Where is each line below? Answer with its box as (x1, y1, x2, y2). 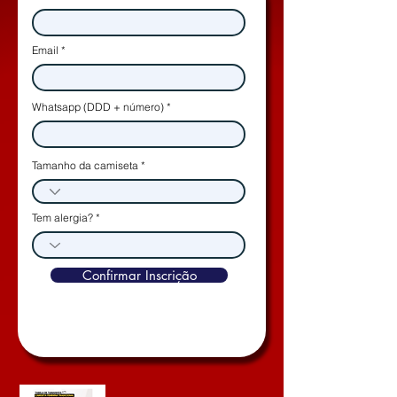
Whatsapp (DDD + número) (32, 100, 164, 113)
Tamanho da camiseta (32, 159, 138, 172)
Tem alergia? (32, 211, 93, 224)
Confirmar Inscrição (82, 267, 197, 284)
